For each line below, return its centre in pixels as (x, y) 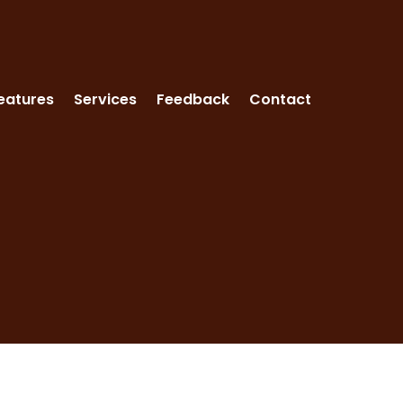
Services (105, 99)
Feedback (193, 99)
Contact (280, 99)
